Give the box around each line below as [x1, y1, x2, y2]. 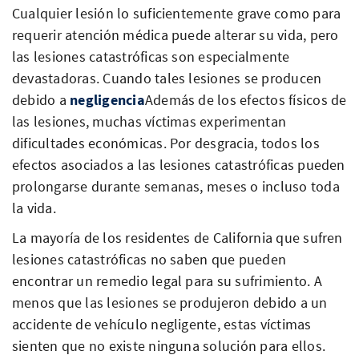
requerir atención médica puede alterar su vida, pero [12, 25, 339, 44]
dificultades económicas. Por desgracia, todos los [12, 133, 320, 152]
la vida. [12, 198, 56, 217]
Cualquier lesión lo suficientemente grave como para [12, 3, 341, 22]
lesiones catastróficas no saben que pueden [12, 249, 287, 268]
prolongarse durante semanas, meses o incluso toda [12, 176, 340, 196]
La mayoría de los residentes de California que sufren [12, 228, 343, 247]
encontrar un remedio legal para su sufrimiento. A [12, 271, 322, 290]
